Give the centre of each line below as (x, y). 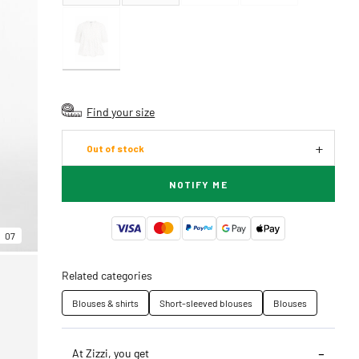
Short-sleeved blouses (206, 303)
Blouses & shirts (106, 303)
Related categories (107, 275)
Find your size (121, 111)
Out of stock (116, 148)
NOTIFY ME (199, 184)
